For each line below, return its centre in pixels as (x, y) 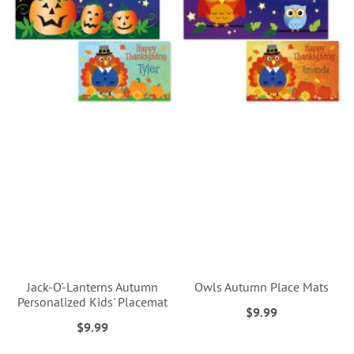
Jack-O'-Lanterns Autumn (93, 286)
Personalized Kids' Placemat (93, 301)
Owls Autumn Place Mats (261, 286)
